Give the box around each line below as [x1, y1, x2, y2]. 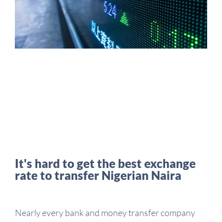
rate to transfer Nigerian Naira [15, 167, 181, 182]
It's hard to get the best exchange [15, 156, 196, 170]
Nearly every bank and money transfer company [15, 207, 195, 218]
